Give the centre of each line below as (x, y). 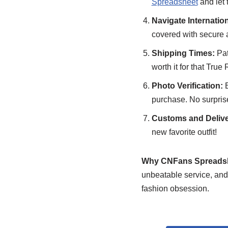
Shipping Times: (183, 53)
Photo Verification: (187, 86)
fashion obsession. (175, 189)
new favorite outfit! (184, 132)
